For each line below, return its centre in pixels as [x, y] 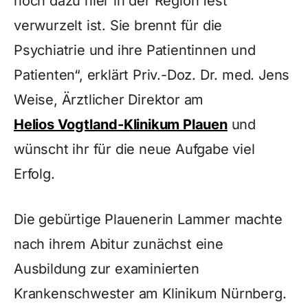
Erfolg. [34, 174]
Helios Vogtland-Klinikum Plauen [121, 124]
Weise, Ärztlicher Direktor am [109, 100]
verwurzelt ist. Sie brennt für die [118, 25]
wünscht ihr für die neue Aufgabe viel [134, 149]
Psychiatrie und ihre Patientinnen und [135, 50]
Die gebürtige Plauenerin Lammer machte [148, 219]
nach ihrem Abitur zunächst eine [119, 244]
